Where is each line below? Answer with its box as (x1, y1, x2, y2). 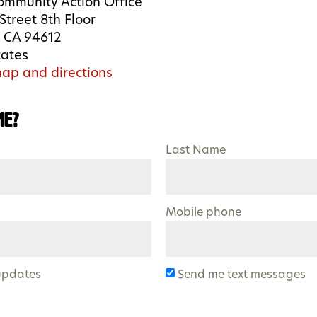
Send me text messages (175, 266, 306, 282)
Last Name (166, 142, 226, 158)
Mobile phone (166, 204, 242, 220)
